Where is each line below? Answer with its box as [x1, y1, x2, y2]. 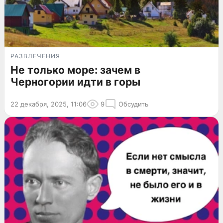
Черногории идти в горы [10, 75, 140, 88]
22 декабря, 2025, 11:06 [10, 100, 87, 108]
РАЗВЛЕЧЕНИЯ [10, 52, 60, 60]
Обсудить [118, 100, 148, 108]
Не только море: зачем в [10, 63, 140, 76]
